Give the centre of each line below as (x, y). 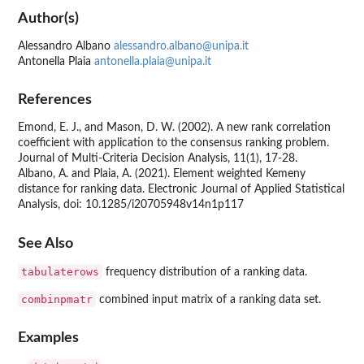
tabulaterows (60, 271)
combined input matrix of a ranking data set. (208, 299)
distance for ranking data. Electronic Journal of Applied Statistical (181, 190)
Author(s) (48, 18)
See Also (45, 243)
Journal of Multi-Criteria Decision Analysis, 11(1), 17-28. (158, 159)
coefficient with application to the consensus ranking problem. (173, 143)
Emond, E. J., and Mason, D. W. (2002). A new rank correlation (174, 128)
